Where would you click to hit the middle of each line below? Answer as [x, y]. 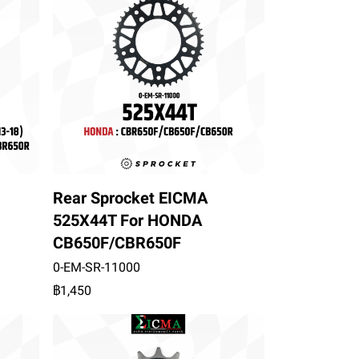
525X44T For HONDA [127, 220]
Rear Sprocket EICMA [130, 198]
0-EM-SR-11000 [96, 267]
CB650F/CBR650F [117, 242]
